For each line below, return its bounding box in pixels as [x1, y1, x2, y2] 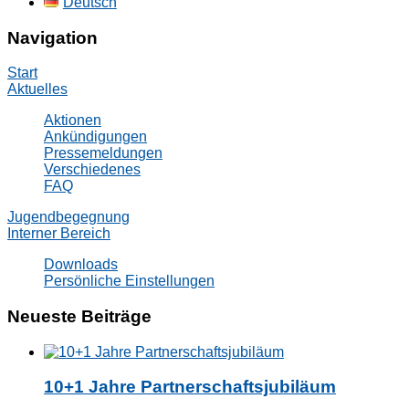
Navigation [7, 27, 98, 47]
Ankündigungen [44, 129, 147, 145]
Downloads [44, 257, 118, 273]
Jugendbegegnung [7, 209, 130, 225]
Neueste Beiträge [7, 307, 152, 327]
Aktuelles [7, 81, 68, 98]
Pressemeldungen [44, 145, 163, 162]
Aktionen [44, 112, 101, 129]
